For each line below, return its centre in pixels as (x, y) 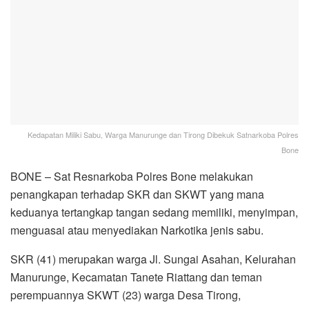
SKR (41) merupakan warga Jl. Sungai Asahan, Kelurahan (153, 259)
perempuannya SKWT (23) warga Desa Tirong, (126, 295)
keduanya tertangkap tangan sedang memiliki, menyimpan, (154, 212)
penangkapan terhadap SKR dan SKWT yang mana (137, 195)
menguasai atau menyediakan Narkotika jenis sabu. (137, 230)
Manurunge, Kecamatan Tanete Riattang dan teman (136, 277)
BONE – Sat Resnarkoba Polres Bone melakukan (132, 177)
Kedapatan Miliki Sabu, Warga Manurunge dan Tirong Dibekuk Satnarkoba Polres (163, 135)
